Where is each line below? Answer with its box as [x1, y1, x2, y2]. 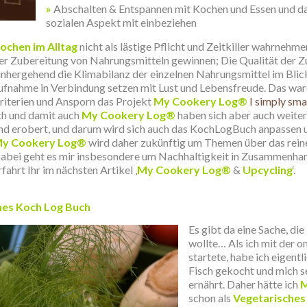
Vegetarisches [233, 291, 306, 304]
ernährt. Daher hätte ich [188, 278, 300, 291]
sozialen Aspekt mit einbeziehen [46, 16, 197, 29]
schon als [188, 291, 233, 304]
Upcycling [243, 163, 293, 176]
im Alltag [31, 40, 77, 53]
